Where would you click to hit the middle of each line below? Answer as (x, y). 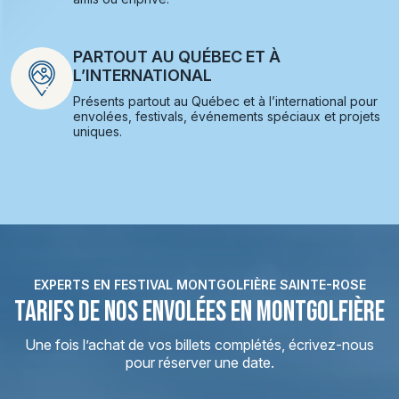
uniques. (98, 131)
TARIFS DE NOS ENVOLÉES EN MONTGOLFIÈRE (199, 312)
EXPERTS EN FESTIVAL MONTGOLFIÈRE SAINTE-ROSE (199, 285)
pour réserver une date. (199, 362)
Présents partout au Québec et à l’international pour (225, 101)
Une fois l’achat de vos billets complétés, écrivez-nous (199, 345)
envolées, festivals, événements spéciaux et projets (227, 116)
